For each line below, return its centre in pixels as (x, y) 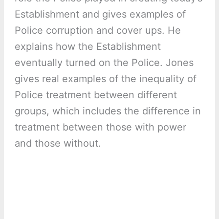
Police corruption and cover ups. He (98, 31)
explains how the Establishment (88, 47)
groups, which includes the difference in (108, 111)
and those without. (58, 143)
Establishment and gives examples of (100, 14)
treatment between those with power (100, 127)
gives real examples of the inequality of (105, 79)
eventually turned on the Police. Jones (104, 63)
